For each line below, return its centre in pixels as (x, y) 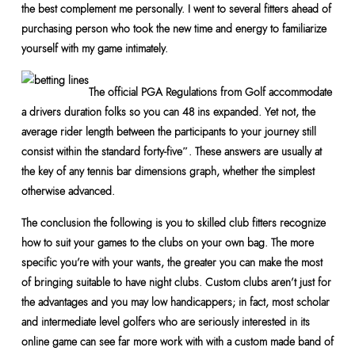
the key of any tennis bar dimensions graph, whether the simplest (168, 171)
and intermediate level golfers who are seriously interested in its (165, 322)
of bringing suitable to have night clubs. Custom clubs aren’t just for (176, 282)
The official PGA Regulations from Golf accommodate (210, 92)
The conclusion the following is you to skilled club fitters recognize (173, 223)
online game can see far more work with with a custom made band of (177, 342)
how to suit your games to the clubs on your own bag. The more (167, 242)
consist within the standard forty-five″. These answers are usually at (171, 151)
